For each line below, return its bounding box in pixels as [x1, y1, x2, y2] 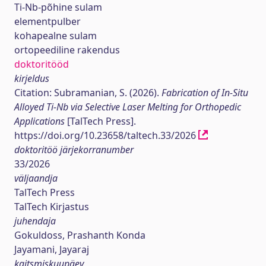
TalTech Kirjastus [14, 200, 89, 213]
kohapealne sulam [14, 29, 97, 42]
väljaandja [14, 172, 58, 185]
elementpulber [14, 15, 81, 28]
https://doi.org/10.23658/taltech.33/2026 [14, 129, 198, 142]
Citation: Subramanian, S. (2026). [14, 86, 161, 99]
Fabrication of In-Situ [161, 86, 248, 99]
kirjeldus [14, 72, 49, 85]
